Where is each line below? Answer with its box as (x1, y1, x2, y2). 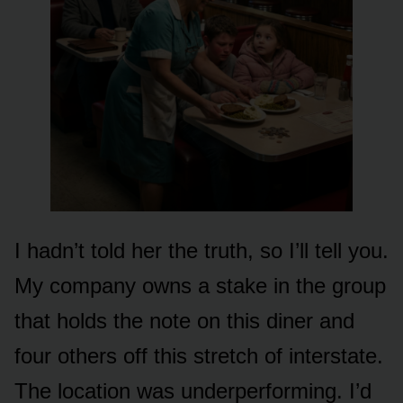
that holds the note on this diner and (14, 309, 354, 334)
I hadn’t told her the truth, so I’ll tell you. (14, 238, 389, 264)
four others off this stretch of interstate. (14, 344, 383, 369)
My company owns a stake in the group (14, 273, 386, 299)
